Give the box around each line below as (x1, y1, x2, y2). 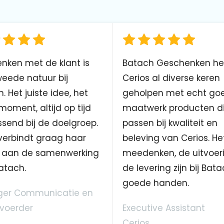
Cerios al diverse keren (122, 72, 220, 84)
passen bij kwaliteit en (122, 117, 217, 129)
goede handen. (122, 177, 189, 189)
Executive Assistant (122, 202, 205, 214)
